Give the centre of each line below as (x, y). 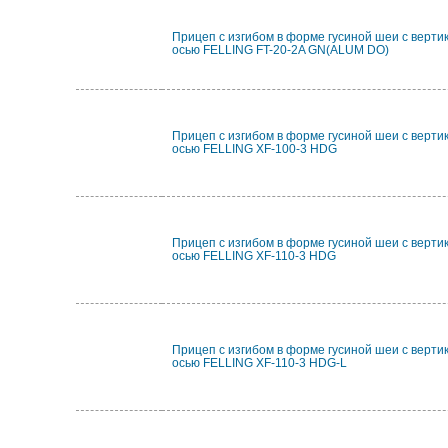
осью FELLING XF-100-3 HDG (254, 149)
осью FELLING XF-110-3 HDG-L (259, 363)
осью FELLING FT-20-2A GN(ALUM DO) (280, 50)
